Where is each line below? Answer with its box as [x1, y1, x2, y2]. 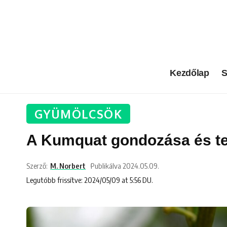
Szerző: [26, 161, 48, 170]
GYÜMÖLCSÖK [34, 106, 122, 121]
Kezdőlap [170, 68, 209, 79]
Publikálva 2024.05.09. [91, 161, 160, 170]
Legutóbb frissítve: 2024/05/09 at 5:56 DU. [26, 175, 153, 184]
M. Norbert [50, 161, 86, 170]
